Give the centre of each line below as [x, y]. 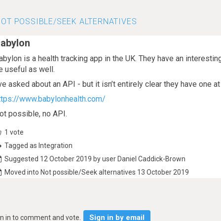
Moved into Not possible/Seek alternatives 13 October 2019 [96, 172]
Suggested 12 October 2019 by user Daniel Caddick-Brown [94, 159]
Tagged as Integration [39, 146]
